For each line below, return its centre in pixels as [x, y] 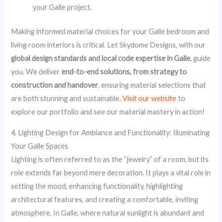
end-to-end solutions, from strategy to [124, 72]
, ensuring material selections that [152, 85]
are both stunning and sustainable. [67, 99]
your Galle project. [62, 7]
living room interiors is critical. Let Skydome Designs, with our [109, 45]
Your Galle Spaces [40, 146]
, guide [201, 58]
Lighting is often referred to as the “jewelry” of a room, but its [110, 159]
